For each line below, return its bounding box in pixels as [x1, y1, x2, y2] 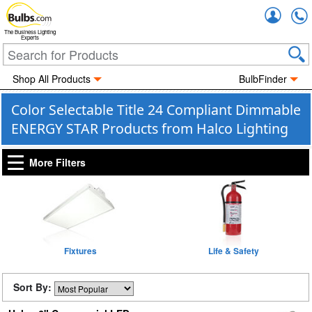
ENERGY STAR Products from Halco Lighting [11, 119, 288, 138]
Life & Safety [208, 244, 260, 257]
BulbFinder [239, 72, 288, 86]
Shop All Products [12, 72, 91, 86]
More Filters [29, 155, 86, 169]
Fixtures [63, 244, 97, 257]
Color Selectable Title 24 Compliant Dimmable [11, 100, 301, 119]
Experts [21, 33, 39, 42]
